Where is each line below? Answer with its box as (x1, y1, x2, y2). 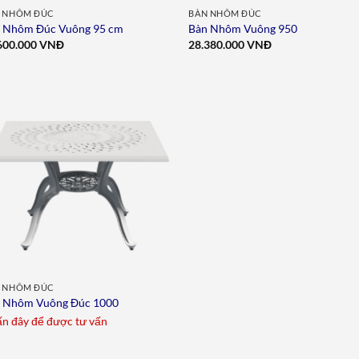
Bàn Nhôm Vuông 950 (188, 22, 298, 36)
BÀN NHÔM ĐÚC (188, 7, 262, 18)
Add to (131, 120, 159, 131)
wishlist (129, 131, 161, 143)
